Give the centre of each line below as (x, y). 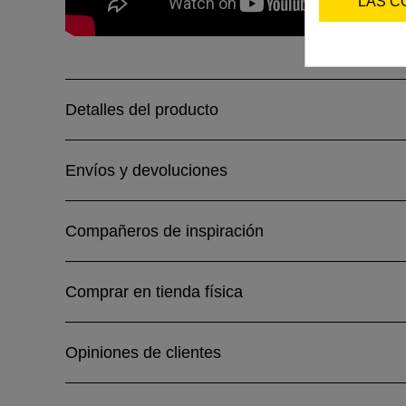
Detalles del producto (142, 110)
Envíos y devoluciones (146, 170)
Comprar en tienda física (154, 292)
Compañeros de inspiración (164, 231)
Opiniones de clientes (143, 353)
